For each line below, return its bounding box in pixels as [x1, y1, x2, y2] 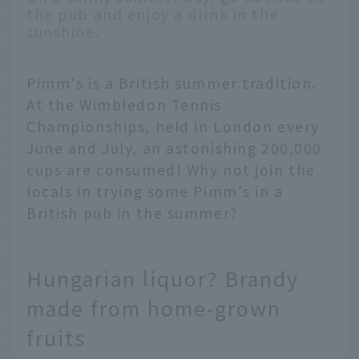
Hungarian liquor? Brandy [26, 264, 299, 293]
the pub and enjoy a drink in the [26, 3, 280, 24]
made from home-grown [26, 293, 281, 323]
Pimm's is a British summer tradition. [26, 72, 317, 93]
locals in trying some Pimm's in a [26, 180, 284, 201]
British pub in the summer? [26, 202, 239, 223]
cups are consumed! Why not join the [26, 159, 316, 179]
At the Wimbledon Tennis [26, 94, 223, 115]
